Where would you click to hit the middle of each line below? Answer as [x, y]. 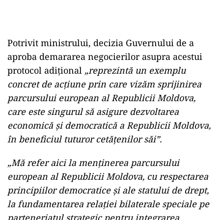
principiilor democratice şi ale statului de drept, [108, 190]
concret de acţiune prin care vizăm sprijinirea [104, 84]
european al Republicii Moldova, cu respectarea [108, 176]
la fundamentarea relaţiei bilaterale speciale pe [108, 204]
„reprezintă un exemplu [135, 70]
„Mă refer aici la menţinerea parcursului [93, 163]
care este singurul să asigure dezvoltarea [93, 111]
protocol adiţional [46, 70]
